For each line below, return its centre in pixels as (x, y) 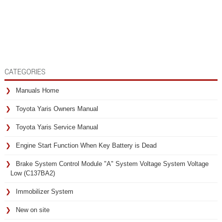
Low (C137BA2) (33, 173)
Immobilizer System (45, 192)
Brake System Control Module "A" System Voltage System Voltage (112, 164)
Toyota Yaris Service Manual (57, 127)
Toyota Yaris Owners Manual (57, 109)
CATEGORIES (25, 72)
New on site (33, 210)
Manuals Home (37, 90)
